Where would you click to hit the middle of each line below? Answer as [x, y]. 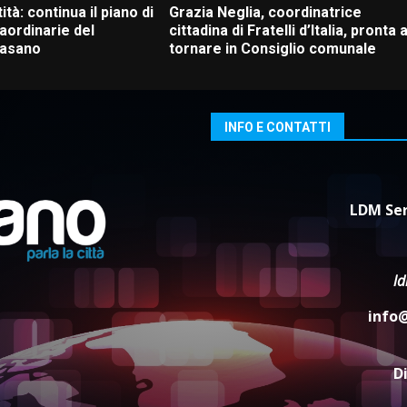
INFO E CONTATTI [277, 127]
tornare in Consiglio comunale [272, 48]
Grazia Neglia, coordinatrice [265, 12]
